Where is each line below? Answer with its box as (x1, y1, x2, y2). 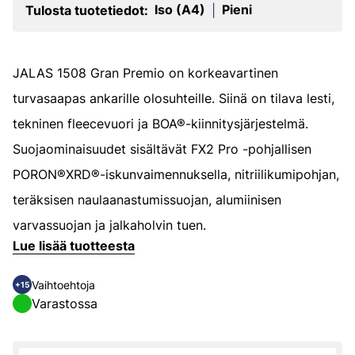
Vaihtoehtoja (32, 277, 95, 292)
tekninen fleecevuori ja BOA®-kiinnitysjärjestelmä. (13, 116, 308, 132)
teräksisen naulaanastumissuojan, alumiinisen (13, 192, 281, 208)
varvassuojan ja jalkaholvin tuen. (13, 217, 206, 233)
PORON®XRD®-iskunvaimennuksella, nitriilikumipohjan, (13, 166, 339, 182)
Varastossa (32, 296, 97, 311)
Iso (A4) (155, 2, 205, 17)
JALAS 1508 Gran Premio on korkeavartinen (13, 65, 278, 81)
